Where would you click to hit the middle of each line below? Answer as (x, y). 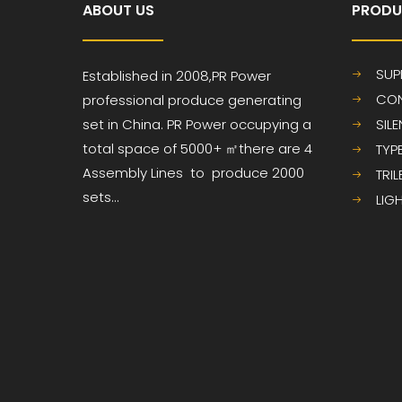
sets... (101, 197)
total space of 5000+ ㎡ (161, 149)
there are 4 (275, 149)
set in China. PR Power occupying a (197, 124)
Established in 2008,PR (155, 76)
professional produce (153, 100)
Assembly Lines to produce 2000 (193, 173)
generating (263, 100)
